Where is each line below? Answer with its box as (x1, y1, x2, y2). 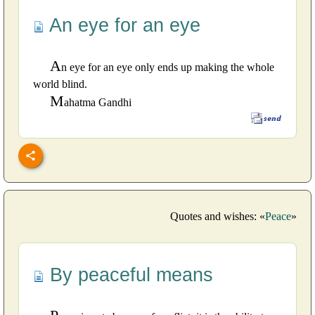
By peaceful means (44, 264, 213, 286)
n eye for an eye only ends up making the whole (61, 60, 274, 73)
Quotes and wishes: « (170, 210, 265, 223)
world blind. (33, 77, 87, 90)
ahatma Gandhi (64, 96, 131, 108)
